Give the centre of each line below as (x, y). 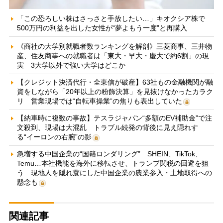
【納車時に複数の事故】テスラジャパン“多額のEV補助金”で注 (114, 118)
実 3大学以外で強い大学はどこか (71, 65)
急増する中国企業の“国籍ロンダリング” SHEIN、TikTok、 (109, 154)
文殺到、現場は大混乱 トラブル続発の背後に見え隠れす (107, 128)
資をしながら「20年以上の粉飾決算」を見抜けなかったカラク (115, 92)
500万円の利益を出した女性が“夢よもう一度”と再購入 (102, 28)
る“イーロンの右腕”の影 (54, 137)
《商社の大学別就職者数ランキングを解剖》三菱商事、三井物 (114, 47)
